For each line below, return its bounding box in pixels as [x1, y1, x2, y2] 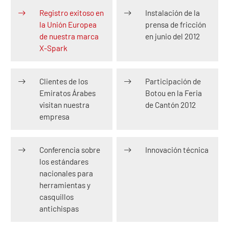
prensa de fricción [145, 20, 207, 30]
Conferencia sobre [39, 145, 100, 155]
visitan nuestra [39, 100, 89, 110]
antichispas [39, 204, 79, 214]
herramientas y [39, 180, 90, 190]
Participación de [145, 77, 201, 86]
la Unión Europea [39, 20, 97, 30]
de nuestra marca [39, 32, 99, 41]
